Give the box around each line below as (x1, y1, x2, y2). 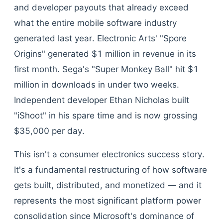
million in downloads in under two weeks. (14, 80, 179, 90)
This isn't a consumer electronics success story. (14, 149, 205, 159)
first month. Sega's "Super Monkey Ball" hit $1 (14, 64, 199, 74)
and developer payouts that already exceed (14, 2, 189, 12)
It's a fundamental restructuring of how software (14, 165, 207, 175)
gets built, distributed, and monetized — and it (14, 180, 202, 190)
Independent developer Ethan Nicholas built (14, 95, 189, 105)
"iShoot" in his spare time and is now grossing (14, 111, 197, 120)
